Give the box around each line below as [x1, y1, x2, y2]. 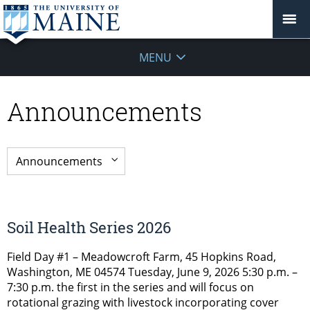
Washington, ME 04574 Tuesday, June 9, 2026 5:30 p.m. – [7, 264, 298, 280]
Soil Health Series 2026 [7, 217, 171, 237]
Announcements [7, 94, 202, 128]
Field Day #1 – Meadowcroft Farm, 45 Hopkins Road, [7, 249, 276, 265]
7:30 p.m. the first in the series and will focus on [7, 280, 254, 295]
